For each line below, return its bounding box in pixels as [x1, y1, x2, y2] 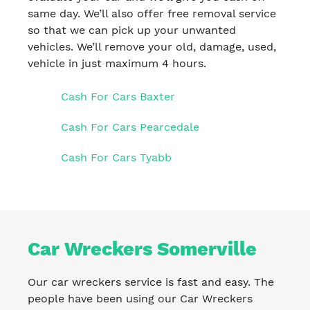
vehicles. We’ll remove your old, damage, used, [28, 39, 276, 53]
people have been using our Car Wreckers [28, 291, 253, 305]
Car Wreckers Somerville [28, 237, 257, 260]
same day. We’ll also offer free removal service [28, 6, 276, 20]
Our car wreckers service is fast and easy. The [28, 275, 274, 289]
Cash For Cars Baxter [61, 89, 175, 103]
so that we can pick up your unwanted [28, 23, 236, 37]
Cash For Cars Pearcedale [61, 120, 199, 134]
